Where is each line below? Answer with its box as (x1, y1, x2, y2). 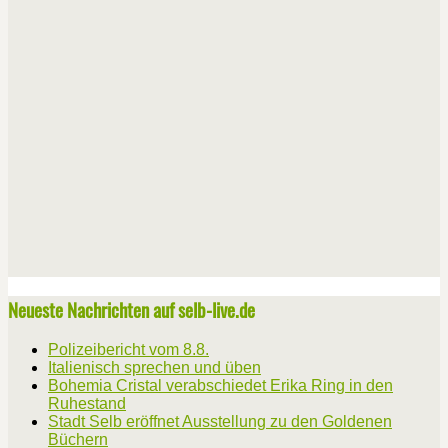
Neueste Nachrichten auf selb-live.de (8, 295, 255, 323)
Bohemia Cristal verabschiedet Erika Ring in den (48, 377, 393, 395)
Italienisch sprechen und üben (48, 359, 261, 377)
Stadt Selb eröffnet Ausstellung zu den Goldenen (48, 413, 392, 431)
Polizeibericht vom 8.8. (48, 341, 209, 359)
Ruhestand (48, 395, 126, 413)
